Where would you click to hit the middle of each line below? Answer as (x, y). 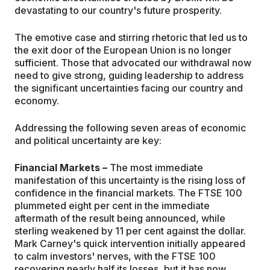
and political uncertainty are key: (88, 141)
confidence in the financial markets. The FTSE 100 (128, 193)
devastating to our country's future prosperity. (118, 11)
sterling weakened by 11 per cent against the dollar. (130, 231)
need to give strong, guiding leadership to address (129, 76)
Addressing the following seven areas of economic (130, 128)
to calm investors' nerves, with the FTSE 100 (115, 256)
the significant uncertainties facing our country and (129, 88)
